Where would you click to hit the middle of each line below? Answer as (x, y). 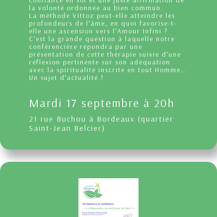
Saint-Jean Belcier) (67, 128)
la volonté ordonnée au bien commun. (96, 8)
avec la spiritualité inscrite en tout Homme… (108, 70)
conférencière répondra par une (86, 46)
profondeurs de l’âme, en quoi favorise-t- (103, 23)
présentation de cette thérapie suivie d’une (105, 54)
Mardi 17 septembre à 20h (102, 102)
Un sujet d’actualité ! (66, 77)
